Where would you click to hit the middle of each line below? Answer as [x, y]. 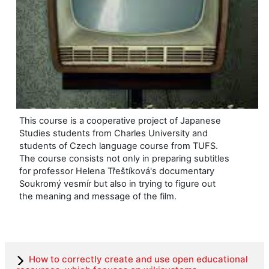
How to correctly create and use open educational [139, 259]
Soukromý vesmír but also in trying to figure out [118, 184]
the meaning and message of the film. [98, 197]
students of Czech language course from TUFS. [119, 146]
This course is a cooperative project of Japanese [120, 121]
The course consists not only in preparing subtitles [125, 159]
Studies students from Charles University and [114, 134]
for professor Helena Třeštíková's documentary [117, 171]
